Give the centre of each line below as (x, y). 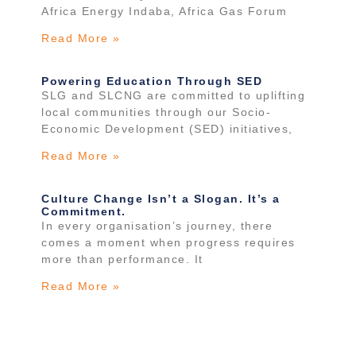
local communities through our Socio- (157, 112)
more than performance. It (122, 259)
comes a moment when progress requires (168, 242)
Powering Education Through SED (152, 81)
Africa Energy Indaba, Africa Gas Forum (164, 11)
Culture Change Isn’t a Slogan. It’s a (161, 198)
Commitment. (84, 211)
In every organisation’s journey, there (157, 225)
